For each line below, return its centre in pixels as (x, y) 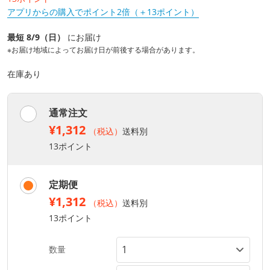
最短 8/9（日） (37, 37)
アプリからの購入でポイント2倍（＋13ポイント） (103, 12)
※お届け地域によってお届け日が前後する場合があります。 (103, 50)
